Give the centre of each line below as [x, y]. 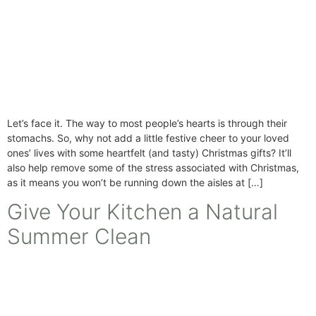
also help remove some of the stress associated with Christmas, [153, 167]
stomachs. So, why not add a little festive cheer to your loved [148, 138]
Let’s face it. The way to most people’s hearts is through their [147, 123]
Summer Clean [79, 237]
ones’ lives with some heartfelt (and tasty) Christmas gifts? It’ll [149, 152]
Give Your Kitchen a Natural [142, 212]
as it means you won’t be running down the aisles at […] [135, 182]
